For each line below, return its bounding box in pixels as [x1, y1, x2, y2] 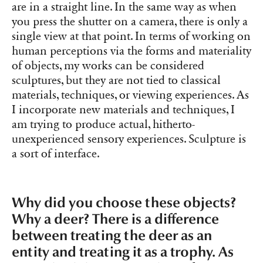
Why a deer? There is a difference [12, 211, 219, 228]
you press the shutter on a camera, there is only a [12, 14, 248, 29]
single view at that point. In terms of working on [12, 29, 251, 43]
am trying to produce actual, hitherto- [12, 117, 195, 131]
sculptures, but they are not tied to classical [12, 73, 221, 87]
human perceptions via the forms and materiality [12, 43, 251, 58]
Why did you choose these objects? [12, 194, 236, 212]
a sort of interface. [12, 146, 100, 161]
